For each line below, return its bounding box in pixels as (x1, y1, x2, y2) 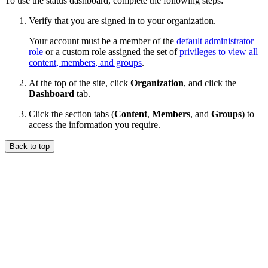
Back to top (10, 142, 50, 151)
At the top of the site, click (29, 78, 130, 89)
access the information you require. (29, 120, 160, 130)
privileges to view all (179, 47, 258, 57)
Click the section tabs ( (29, 109, 114, 120)
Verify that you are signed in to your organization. (29, 16, 216, 26)
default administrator (176, 36, 254, 47)
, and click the (184, 78, 236, 89)
